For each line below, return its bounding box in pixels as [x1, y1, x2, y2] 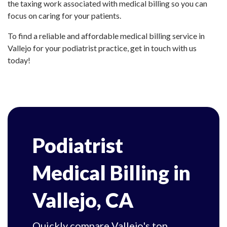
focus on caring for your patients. [8, 11, 121, 20]
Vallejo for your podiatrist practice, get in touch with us [8, 43, 197, 53]
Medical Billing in [32, 161, 191, 185]
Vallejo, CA [32, 188, 133, 212]
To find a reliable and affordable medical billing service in [8, 31, 205, 41]
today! [8, 55, 30, 65]
